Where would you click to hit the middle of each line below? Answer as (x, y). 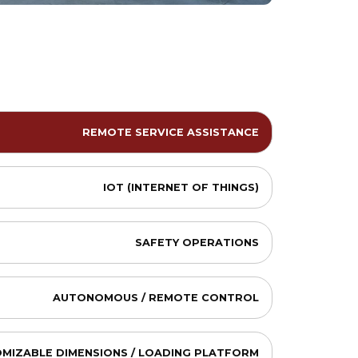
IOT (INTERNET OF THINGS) (181, 187)
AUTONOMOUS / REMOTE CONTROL (156, 298)
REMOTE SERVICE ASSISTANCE (171, 132)
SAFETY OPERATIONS (197, 243)
